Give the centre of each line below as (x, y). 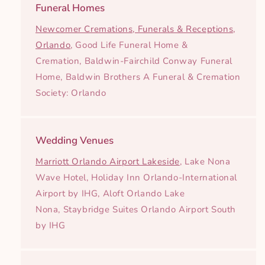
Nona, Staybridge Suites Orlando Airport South (136, 210)
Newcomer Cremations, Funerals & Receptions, (135, 29)
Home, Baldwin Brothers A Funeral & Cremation (138, 77)
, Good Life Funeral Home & (129, 45)
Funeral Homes (70, 8)
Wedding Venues (75, 141)
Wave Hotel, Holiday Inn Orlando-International (137, 178)
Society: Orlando (71, 93)
